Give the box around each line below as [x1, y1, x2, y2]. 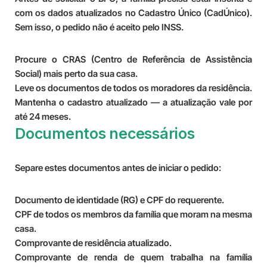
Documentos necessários [15, 125, 195, 142]
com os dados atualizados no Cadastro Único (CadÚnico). [15, 7, 252, 18]
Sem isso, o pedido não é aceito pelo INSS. [15, 21, 184, 33]
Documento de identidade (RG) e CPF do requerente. [15, 194, 224, 206]
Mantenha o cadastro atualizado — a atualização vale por [15, 97, 252, 108]
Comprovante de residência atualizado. [15, 237, 172, 249]
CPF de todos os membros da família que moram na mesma [15, 209, 252, 220]
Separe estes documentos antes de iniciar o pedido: [15, 162, 221, 173]
